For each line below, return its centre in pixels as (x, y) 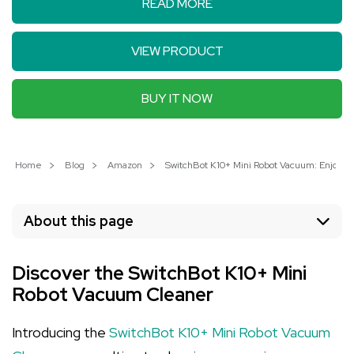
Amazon (125, 165)
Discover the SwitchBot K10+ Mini (159, 273)
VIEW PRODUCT (177, 51)
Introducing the (60, 332)
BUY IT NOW (177, 98)
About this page (79, 221)
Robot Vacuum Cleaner (113, 294)
